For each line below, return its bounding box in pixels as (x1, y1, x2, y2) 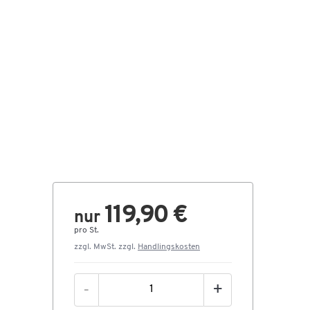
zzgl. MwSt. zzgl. (74, 243, 138, 251)
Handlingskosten (138, 243, 200, 251)
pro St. (74, 226, 99, 235)
